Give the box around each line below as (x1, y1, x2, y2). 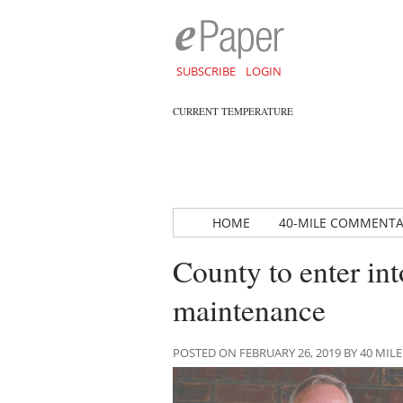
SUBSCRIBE (175, 63, 236, 79)
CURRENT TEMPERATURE (173, 104, 293, 118)
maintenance (173, 290, 326, 329)
